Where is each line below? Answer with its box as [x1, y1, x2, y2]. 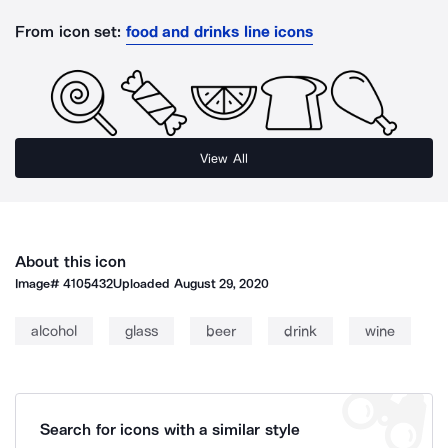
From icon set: [15, 22, 122, 41]
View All [200, 150, 248, 166]
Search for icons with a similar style [40, 420, 300, 439]
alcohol [31, 322, 77, 340]
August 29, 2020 [173, 276, 270, 291]
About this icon [15, 252, 127, 271]
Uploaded [113, 276, 174, 291]
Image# [15, 276, 64, 291]
